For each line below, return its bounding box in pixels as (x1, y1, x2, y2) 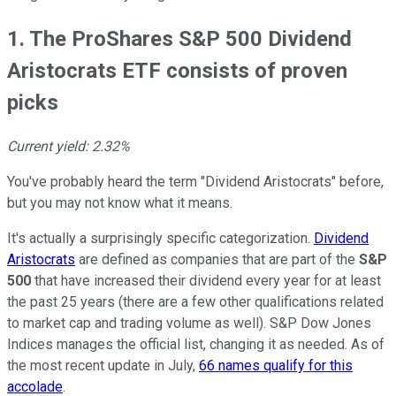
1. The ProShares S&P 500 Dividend (7, 26, 352, 51)
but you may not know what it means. (7, 194, 232, 211)
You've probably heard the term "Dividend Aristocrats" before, (7, 172, 384, 190)
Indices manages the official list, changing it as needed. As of (7, 335, 385, 353)
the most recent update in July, (7, 356, 199, 374)
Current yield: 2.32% (7, 137, 130, 155)
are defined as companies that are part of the (75, 250, 359, 268)
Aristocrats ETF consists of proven (7, 57, 347, 83)
